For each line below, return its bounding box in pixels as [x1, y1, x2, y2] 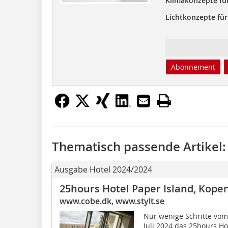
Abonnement [170, 62, 215, 72]
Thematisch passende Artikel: [52, 138, 226, 155]
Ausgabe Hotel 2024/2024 [54, 163, 152, 175]
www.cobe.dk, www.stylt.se [60, 195, 164, 207]
